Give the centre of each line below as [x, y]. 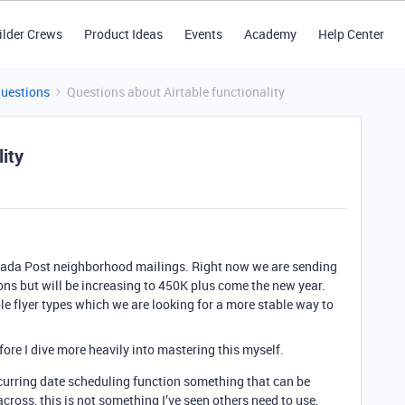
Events [203, 34]
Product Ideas [123, 34]
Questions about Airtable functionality [176, 92]
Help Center [351, 34]
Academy [270, 34]
